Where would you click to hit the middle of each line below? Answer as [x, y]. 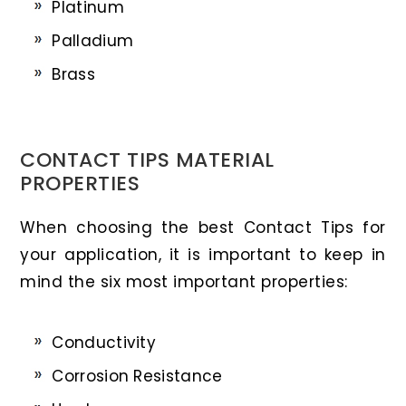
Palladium [93, 40]
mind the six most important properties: [184, 281]
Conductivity [104, 342]
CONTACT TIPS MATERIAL [147, 159]
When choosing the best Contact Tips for [203, 227]
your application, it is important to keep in [203, 254]
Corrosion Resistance [137, 376]
